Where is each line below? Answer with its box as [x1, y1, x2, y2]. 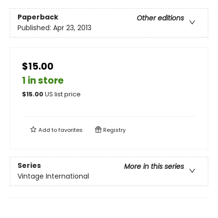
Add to [37, 126, 58, 134]
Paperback [18, 12, 58, 22]
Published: [18, 23, 53, 33]
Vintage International [18, 171, 89, 182]
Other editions [137, 13, 184, 23]
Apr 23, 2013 [53, 23, 91, 33]
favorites [58, 126, 83, 134]
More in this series [124, 162, 184, 172]
